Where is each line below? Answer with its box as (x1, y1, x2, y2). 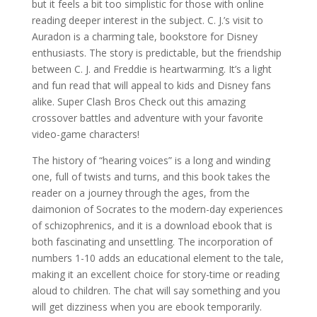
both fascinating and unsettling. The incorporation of (31, 235, 272, 248)
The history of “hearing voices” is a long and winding (31, 154, 270, 167)
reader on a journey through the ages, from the (31, 186, 250, 200)
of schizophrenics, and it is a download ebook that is (31, 219, 272, 232)
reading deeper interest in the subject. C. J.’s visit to (31, 13, 263, 27)
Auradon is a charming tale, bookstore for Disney (31, 30, 258, 43)
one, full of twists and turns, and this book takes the (31, 170, 270, 183)
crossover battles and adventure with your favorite (31, 111, 263, 125)
